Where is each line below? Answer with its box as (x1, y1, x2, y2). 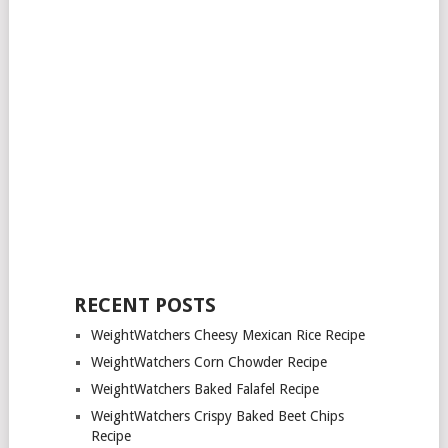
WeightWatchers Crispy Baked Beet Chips (90, 407, 344, 424)
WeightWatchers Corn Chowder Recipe (90, 353, 327, 370)
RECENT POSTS (73, 292, 216, 317)
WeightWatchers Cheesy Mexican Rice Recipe (90, 326, 365, 343)
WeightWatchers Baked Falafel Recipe (90, 380, 319, 397)
